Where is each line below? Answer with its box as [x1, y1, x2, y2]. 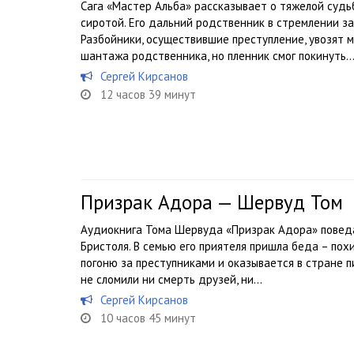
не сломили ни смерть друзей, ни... [81, 272, 262, 287]
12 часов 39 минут [100, 87, 196, 102]
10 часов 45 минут [100, 311, 196, 326]
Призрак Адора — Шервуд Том [81, 190, 343, 215]
